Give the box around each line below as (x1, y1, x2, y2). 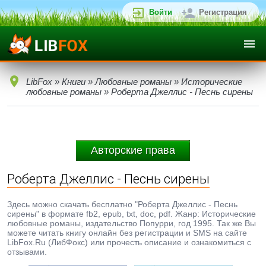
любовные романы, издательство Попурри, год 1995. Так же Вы (7, 218, 256, 228)
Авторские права (91, 144, 175, 156)
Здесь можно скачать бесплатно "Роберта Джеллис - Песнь (7, 199, 237, 209)
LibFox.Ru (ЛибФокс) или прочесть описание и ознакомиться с (7, 237, 251, 247)
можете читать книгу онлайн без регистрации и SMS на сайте (7, 228, 247, 237)
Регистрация (199, 8, 247, 17)
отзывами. (7, 247, 47, 256)
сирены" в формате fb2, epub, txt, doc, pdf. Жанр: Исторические (7, 209, 256, 218)
